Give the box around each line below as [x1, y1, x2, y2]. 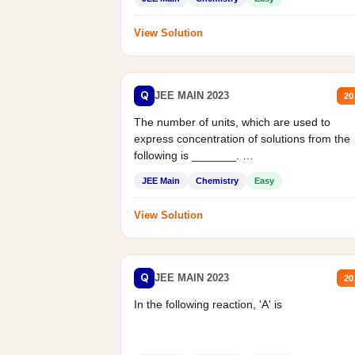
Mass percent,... [134, 165, 215, 178]
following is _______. [134, 148, 242, 162]
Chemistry [196, 175, 239, 185]
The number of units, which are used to [134, 115, 330, 128]
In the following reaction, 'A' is [134, 297, 282, 311]
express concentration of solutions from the [134, 132, 350, 145]
